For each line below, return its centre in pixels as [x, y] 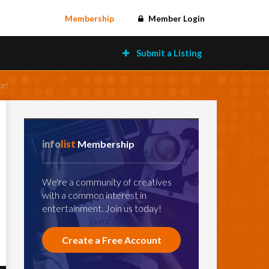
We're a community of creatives [107, 182]
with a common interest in [94, 195]
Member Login [176, 19]
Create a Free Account [111, 240]
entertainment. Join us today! [102, 208]
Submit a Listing [168, 53]
